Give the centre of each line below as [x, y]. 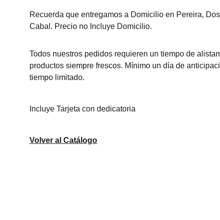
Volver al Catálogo [63, 140]
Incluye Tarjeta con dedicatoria [82, 109]
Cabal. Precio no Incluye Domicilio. [92, 26]
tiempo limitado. [57, 77]
